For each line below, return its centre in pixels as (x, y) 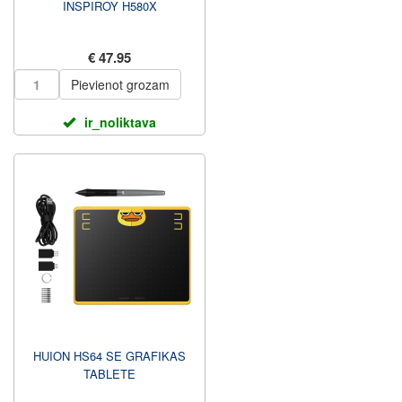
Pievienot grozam (120, 84)
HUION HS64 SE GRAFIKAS (109, 356)
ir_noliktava (120, 122)
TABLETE (109, 374)
